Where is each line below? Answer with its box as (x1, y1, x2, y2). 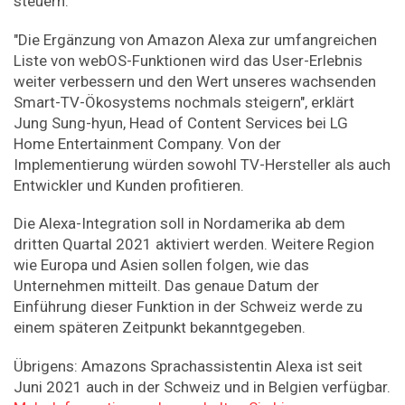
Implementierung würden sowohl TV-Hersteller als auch (14, 155, 391, 174)
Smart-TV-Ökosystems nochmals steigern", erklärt (14, 92, 354, 111)
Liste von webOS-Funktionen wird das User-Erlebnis (14, 51, 363, 70)
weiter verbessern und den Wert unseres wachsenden (14, 71, 376, 90)
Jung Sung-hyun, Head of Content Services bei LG (14, 113, 348, 132)
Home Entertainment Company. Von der (14, 134, 281, 153)
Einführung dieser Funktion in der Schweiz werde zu (14, 297, 363, 316)
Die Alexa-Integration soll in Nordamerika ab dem (14, 214, 345, 233)
